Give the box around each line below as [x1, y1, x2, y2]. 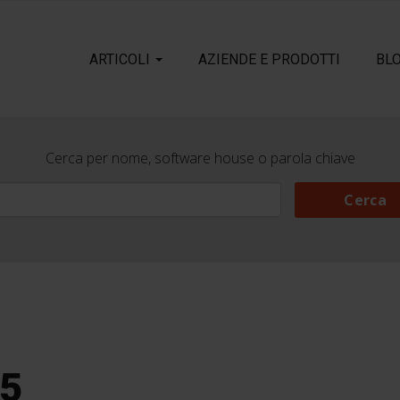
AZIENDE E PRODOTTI [198, 50, 340, 68]
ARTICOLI [89, 50, 154, 68]
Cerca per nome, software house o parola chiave [45, 147, 355, 168]
